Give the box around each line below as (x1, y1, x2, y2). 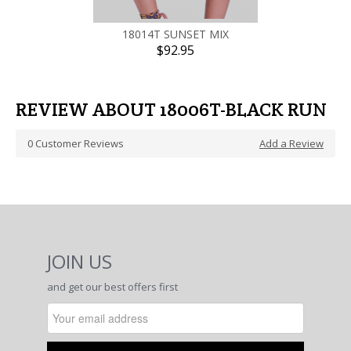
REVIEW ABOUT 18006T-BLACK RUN (16, 97, 327, 121)
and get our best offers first (47, 280, 178, 294)
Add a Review (259, 136, 324, 150)
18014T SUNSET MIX (122, 27, 229, 42)
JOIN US (47, 248, 112, 274)
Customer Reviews (33, 136, 124, 150)
